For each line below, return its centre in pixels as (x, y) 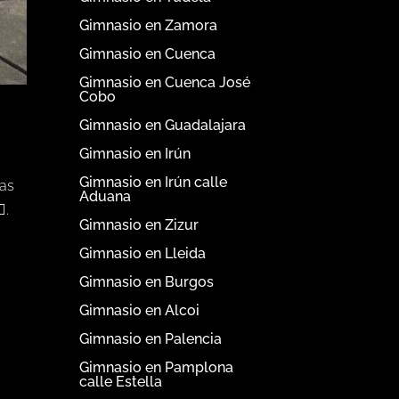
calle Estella (121, 382)
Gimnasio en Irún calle (154, 183)
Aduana (106, 197)
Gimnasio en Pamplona (157, 368)
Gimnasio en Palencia (151, 339)
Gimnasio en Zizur (139, 225)
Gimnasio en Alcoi (140, 311)
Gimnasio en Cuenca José (165, 83)
